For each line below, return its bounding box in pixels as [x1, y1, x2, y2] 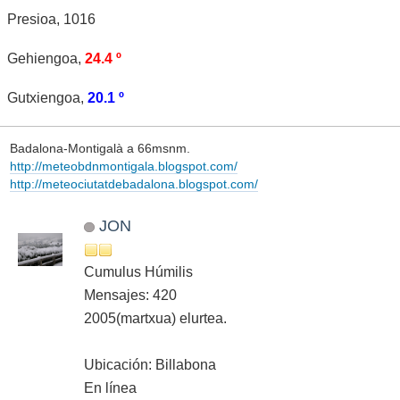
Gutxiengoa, [7, 89, 87, 105]
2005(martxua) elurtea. [84, 311, 227, 327]
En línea [84, 380, 137, 396]
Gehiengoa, [7, 50, 85, 66]
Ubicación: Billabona [84, 357, 216, 373]
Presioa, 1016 [7, 11, 96, 27]
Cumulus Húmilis [84, 264, 193, 280]
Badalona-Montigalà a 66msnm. [9, 140, 190, 155]
